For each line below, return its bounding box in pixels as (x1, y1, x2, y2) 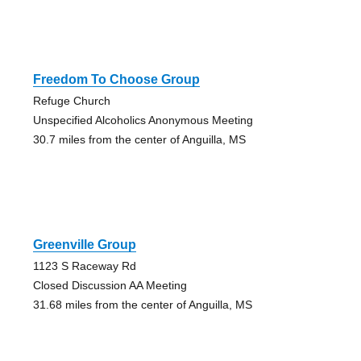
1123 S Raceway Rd (32, 259, 136, 273)
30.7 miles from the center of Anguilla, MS (32, 133, 246, 147)
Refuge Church (32, 94, 110, 108)
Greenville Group (32, 238, 136, 252)
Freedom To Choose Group (32, 73, 200, 87)
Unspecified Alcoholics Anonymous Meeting (32, 114, 253, 127)
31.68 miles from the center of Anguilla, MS (32, 298, 252, 312)
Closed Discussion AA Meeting (32, 279, 187, 293)
